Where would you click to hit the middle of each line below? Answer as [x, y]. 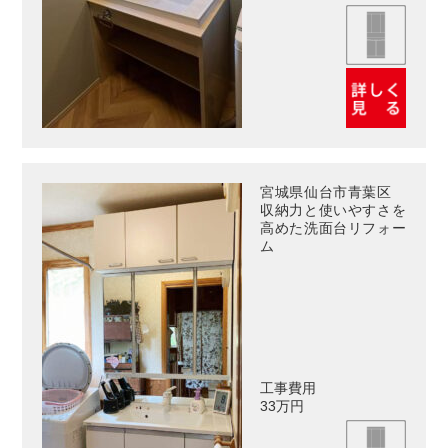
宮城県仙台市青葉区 [333, 191]
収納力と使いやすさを [333, 209]
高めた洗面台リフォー [333, 227]
